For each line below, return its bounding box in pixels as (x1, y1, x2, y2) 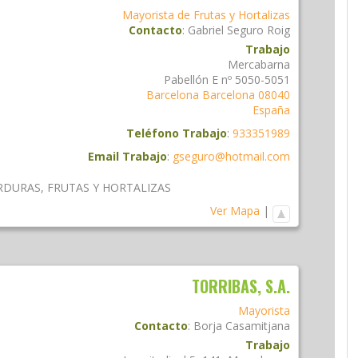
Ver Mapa (210, 202, 260, 218)
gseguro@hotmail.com (173, 148, 290, 164)
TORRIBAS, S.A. (192, 273, 290, 298)
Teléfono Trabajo (126, 125, 227, 141)
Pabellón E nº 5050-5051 (164, 71, 290, 87)
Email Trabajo (88, 148, 167, 164)
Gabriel (188, 22, 224, 38)
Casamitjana (225, 317, 290, 333)
